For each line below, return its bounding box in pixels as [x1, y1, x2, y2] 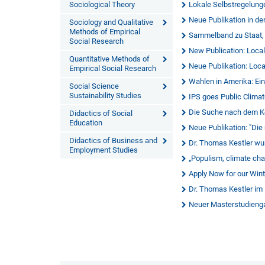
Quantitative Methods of [69, 54, 150, 63]
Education [69, 118, 102, 127]
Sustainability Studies [69, 91, 141, 100]
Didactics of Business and [69, 136, 157, 145]
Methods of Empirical [69, 27, 140, 36]
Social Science [69, 82, 119, 91]
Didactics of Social [69, 109, 132, 118]
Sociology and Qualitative [69, 18, 153, 27]
